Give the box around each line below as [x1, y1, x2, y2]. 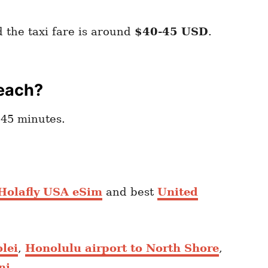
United [157, 185, 198, 199]
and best [102, 185, 157, 199]
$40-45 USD [135, 25, 208, 38]
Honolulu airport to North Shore [25, 242, 219, 255]
